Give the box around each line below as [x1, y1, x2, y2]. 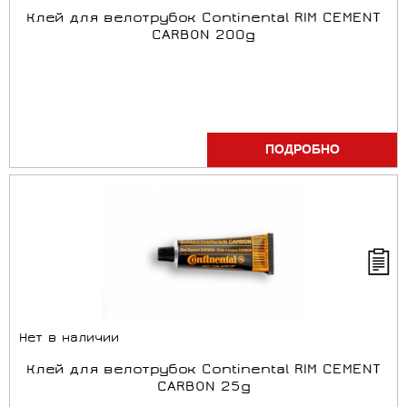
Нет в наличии [19, 332, 119, 347]
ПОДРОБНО [264, 141, 340, 159]
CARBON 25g [156, 379, 251, 397]
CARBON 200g [152, 27, 255, 45]
